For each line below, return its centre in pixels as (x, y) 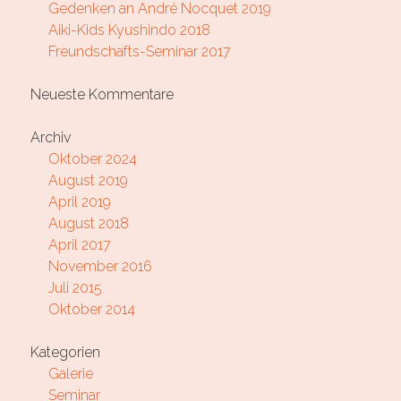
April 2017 (79, 245)
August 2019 (88, 181)
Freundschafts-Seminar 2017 (139, 52)
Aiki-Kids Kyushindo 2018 (129, 30)
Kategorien (65, 353)
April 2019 (79, 202)
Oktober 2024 (92, 159)
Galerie (70, 374)
